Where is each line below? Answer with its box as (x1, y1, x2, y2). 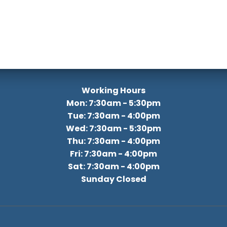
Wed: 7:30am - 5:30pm (66, 123, 161, 134)
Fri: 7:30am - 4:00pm (70, 148, 157, 160)
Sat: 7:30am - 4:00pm (67, 161, 160, 172)
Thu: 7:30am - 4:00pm (67, 135, 160, 147)
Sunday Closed (81, 173, 146, 185)
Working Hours (82, 85, 145, 96)
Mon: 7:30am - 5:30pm (66, 97, 161, 109)
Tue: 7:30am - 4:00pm (67, 110, 160, 122)
